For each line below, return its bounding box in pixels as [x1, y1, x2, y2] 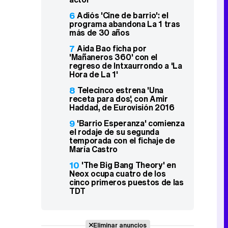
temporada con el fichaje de [69, 134, 175, 147]
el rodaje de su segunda [69, 126, 159, 138]
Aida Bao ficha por [77, 42, 147, 54]
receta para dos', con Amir [69, 93, 168, 105]
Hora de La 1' [69, 68, 118, 80]
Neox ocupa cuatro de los [69, 167, 166, 180]
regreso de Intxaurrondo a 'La [69, 60, 182, 72]
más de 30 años [69, 26, 130, 39]
